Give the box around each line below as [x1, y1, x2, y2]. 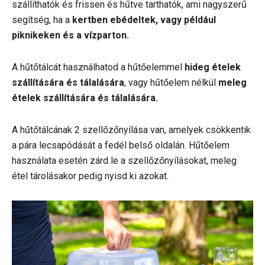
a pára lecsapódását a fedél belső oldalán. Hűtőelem [12, 139, 230, 151]
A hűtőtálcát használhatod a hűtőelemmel [12, 61, 185, 73]
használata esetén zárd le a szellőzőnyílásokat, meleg [12, 154, 237, 166]
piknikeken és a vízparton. [12, 29, 129, 41]
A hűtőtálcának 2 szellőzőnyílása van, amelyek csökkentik [12, 124, 251, 135]
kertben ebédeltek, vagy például [72, 14, 216, 25]
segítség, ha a [12, 14, 72, 25]
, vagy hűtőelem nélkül [124, 76, 218, 88]
